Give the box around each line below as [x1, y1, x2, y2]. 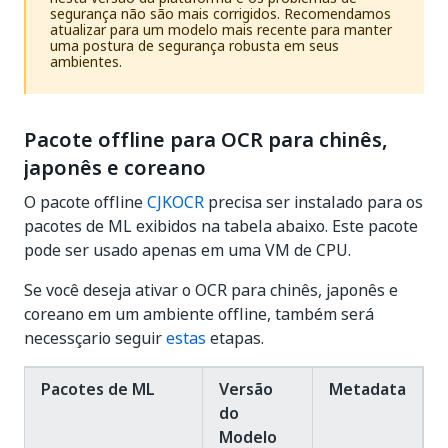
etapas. [206, 326, 264, 350]
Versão [219, 377, 273, 401]
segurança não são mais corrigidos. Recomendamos [50, 3, 391, 24]
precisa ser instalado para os [204, 190, 423, 214]
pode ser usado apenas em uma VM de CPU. [24, 238, 351, 262]
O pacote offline [24, 190, 147, 214]
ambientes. [50, 51, 122, 72]
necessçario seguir [24, 326, 166, 350]
